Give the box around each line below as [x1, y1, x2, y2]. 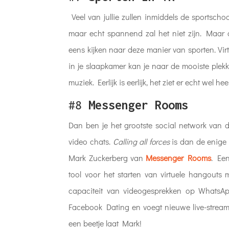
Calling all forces [112, 135, 170, 147]
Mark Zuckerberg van [68, 152, 146, 163]
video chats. [68, 135, 113, 147]
